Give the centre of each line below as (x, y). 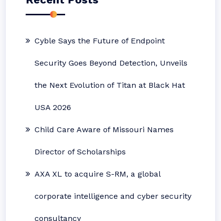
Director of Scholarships (80, 152)
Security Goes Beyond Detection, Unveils (111, 63)
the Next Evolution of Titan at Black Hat (110, 85)
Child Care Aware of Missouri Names (104, 129)
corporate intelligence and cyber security (113, 196)
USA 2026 (53, 107)
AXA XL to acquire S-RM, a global (97, 174)
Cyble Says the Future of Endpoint (100, 41)
